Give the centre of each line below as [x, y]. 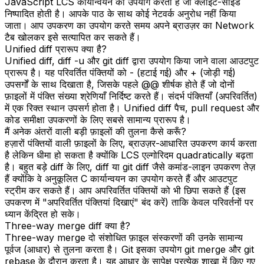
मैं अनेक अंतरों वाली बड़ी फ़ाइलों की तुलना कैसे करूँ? [95, 131]
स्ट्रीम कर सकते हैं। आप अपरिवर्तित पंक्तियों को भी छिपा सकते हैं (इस [125, 190]
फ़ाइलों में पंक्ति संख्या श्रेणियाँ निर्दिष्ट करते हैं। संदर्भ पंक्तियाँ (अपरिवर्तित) [131, 96]
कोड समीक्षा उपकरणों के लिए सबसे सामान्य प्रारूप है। [98, 119]
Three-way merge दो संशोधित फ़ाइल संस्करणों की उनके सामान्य [124, 237]
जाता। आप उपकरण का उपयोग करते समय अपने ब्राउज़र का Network [129, 25]
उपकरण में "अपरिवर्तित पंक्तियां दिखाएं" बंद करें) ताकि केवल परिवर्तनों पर [129, 202]
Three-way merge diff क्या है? [67, 225]
